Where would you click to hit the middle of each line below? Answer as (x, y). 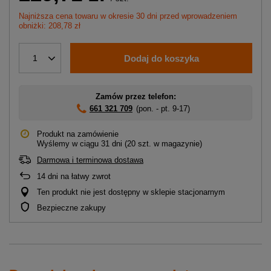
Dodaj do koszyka (161, 58)
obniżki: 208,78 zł (50, 26)
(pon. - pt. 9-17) (163, 109)
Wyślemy (53, 144)
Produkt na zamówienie (78, 134)
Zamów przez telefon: (135, 97)
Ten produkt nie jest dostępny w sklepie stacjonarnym (131, 192)
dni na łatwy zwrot (78, 177)
